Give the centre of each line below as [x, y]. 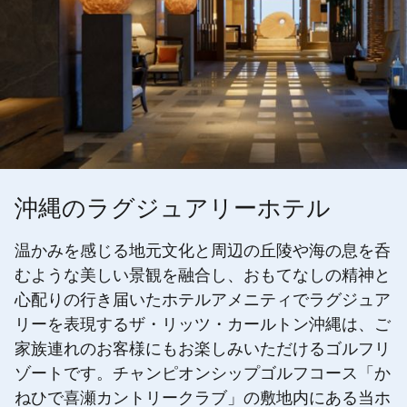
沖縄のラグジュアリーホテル [173, 212]
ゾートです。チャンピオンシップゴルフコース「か [203, 376]
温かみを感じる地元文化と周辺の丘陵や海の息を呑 [203, 253]
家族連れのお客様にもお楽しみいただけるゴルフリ [203, 351]
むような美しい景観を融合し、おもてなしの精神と [203, 278]
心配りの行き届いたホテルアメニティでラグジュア [203, 302]
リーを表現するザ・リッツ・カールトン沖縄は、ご [203, 327]
